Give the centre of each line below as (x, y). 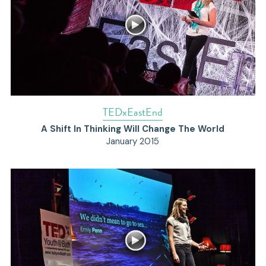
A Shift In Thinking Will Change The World (133, 129)
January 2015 (133, 142)
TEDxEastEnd (133, 112)
